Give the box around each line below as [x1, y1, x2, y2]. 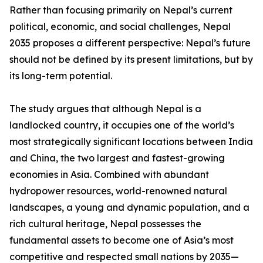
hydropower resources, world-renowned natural [9, 185, 227, 197]
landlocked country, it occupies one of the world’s [9, 119, 234, 131]
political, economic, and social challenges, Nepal [9, 21, 231, 33]
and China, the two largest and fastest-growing [9, 152, 225, 164]
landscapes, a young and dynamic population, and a [9, 201, 249, 214]
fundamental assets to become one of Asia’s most [9, 234, 234, 247]
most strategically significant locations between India [9, 136, 253, 148]
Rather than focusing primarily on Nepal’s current [9, 4, 232, 16]
